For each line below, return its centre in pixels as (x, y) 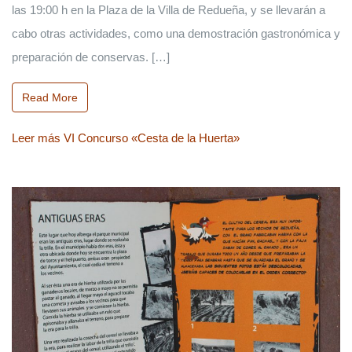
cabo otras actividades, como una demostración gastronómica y (176, 33)
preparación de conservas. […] (91, 57)
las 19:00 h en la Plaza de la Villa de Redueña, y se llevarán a (169, 9)
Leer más (36, 137)
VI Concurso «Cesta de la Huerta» (150, 137)
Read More (50, 97)
